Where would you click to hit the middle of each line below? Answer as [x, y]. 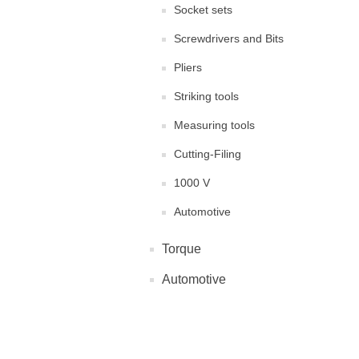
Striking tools [206, 96]
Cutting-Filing [208, 154]
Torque [182, 249]
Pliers [188, 67]
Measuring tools [214, 125]
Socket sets [203, 10]
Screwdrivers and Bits [229, 38]
